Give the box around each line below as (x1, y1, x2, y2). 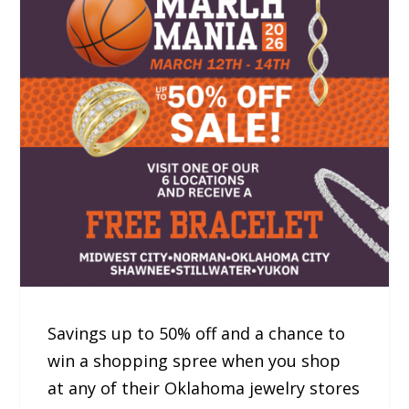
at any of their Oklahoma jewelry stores (47, 377, 361, 400)
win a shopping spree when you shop (47, 350, 341, 372)
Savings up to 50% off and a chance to (47, 322, 346, 345)
